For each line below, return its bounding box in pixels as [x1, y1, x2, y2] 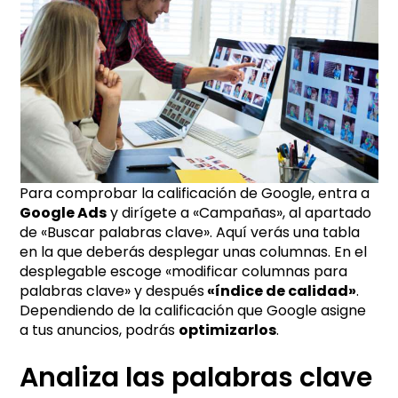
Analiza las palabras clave [20, 358, 373, 396]
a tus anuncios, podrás [20, 319, 179, 340]
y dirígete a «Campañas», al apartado [107, 202, 372, 223]
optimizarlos [179, 319, 277, 340]
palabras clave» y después [20, 280, 205, 301]
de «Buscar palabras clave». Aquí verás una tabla [20, 221, 361, 243]
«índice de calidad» [204, 280, 357, 301]
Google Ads [20, 202, 107, 223]
